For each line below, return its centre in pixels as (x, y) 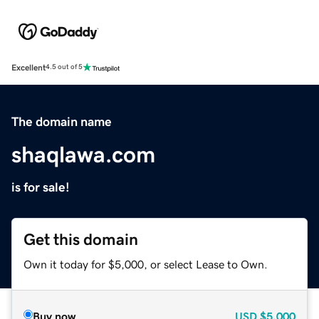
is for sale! (41, 187)
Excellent (28, 67)
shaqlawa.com (83, 154)
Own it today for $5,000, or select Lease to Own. (146, 264)
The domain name (62, 121)
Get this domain (81, 239)
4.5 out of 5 (64, 67)
